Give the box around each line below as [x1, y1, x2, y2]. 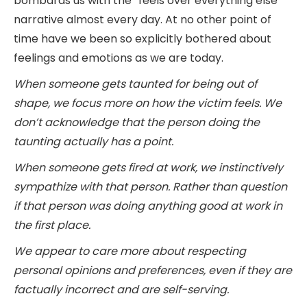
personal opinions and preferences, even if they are [14, 262, 292, 278]
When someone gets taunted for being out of [14, 75, 257, 92]
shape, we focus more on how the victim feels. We [14, 95, 282, 111]
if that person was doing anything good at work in [14, 197, 282, 214]
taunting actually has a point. [14, 133, 173, 149]
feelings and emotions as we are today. [14, 49, 226, 66]
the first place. [14, 217, 90, 233]
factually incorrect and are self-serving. [14, 281, 229, 297]
